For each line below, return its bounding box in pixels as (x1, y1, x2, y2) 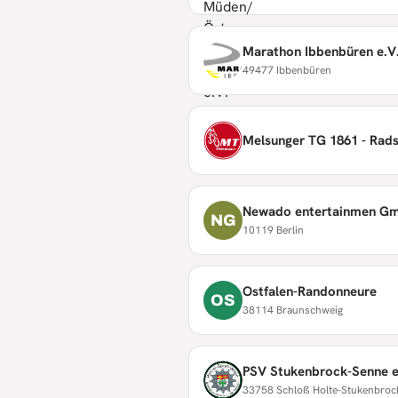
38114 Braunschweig (243, 302, 343, 317)
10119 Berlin (243, 222, 304, 237)
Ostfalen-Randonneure (243, 282, 377, 300)
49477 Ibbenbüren (243, 62, 331, 77)
